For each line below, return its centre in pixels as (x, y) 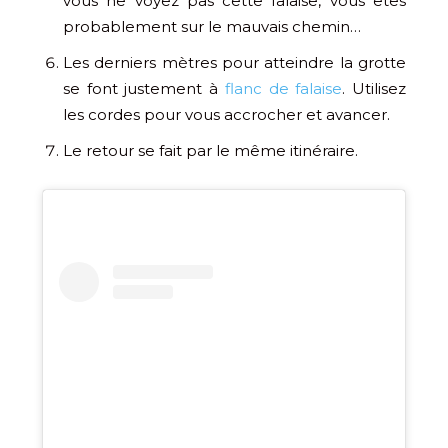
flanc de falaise (283, 88)
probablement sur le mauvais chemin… (212, 26)
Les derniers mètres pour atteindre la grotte (234, 62)
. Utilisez (374, 88)
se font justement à (144, 88)
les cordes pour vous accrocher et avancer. (226, 114)
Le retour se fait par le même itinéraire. (210, 150)
